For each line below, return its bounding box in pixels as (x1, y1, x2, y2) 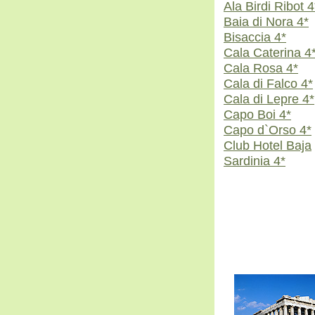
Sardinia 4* (224, 153, 285, 168)
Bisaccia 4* (224, 30, 286, 44)
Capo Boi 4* (224, 107, 291, 122)
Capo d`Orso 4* (224, 122, 311, 137)
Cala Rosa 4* (224, 60, 298, 75)
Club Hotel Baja (224, 138, 311, 153)
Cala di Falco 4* (224, 76, 313, 91)
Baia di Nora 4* (224, 14, 309, 29)
